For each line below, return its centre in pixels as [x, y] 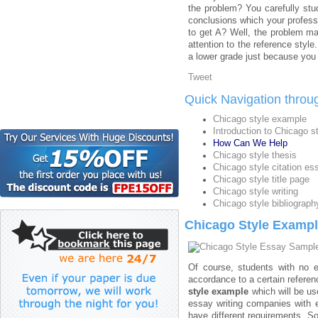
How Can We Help [250, 143]
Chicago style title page [261, 179]
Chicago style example [260, 119]
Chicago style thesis [255, 155]
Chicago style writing [256, 191]
